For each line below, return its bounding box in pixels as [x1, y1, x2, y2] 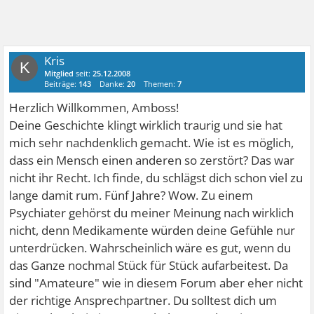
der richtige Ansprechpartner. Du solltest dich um [9, 292, 278, 308]
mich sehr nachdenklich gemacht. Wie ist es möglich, [9, 135, 294, 151]
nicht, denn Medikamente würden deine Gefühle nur [9, 222, 296, 238]
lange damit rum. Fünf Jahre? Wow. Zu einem [9, 187, 254, 203]
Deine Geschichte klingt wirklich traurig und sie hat [9, 117, 283, 133]
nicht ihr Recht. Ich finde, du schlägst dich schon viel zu [9, 170, 303, 186]
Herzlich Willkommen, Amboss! [9, 100, 179, 116]
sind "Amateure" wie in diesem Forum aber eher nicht [9, 275, 303, 291]
